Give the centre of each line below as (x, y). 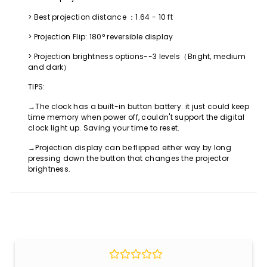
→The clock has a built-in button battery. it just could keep (139, 107)
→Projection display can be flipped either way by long (130, 148)
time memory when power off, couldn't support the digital (136, 117)
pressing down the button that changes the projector (129, 159)
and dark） (49, 67)
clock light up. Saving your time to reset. (104, 128)
